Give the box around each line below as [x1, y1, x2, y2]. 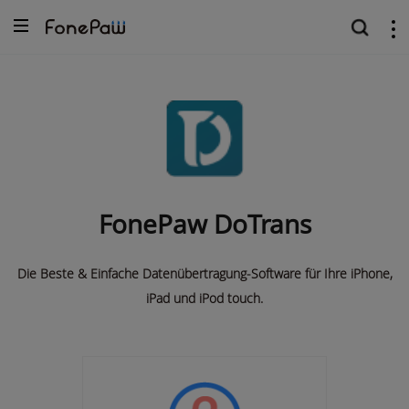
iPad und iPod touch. [146, 289, 263, 308]
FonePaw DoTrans [98, 206, 311, 242]
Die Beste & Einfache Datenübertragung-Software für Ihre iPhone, [16, 265, 393, 283]
